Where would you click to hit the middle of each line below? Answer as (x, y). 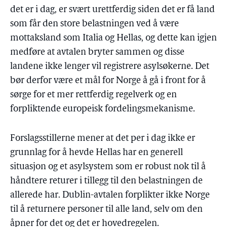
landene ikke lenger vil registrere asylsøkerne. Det (110, 67)
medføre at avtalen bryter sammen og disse (97, 52)
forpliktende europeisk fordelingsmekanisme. (103, 109)
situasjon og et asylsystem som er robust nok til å (108, 167)
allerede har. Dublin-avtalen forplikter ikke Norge (110, 195)
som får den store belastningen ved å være (94, 24)
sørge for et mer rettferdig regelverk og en (93, 95)
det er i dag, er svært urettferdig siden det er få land (112, 10)
